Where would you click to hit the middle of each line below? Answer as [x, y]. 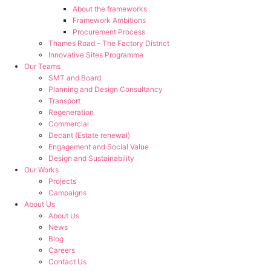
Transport [64, 101]
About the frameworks [110, 9]
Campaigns [67, 193]
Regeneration [71, 112]
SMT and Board [75, 78]
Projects [62, 181]
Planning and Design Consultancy [106, 89]
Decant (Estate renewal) [89, 135]
